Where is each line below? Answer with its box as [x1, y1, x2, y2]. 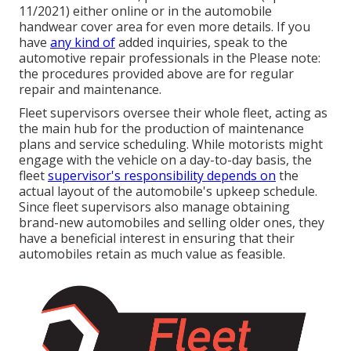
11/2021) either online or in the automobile [19, 2, 272, 20]
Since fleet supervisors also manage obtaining [19, 198, 290, 216]
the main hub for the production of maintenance [19, 120, 304, 138]
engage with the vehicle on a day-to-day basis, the [19, 151, 312, 169]
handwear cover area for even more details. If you [19, 18, 310, 36]
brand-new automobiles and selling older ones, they [19, 214, 324, 232]
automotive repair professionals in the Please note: [19, 49, 320, 67]
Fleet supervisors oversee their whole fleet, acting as [19, 104, 327, 122]
